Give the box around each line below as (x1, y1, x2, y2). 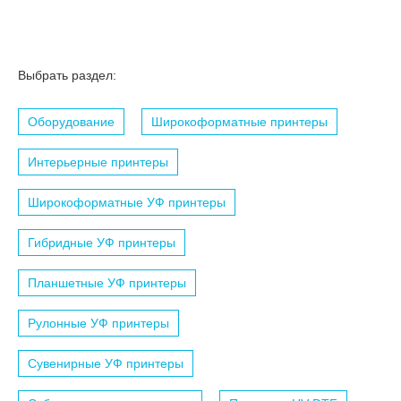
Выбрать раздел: (18, 67, 116, 82)
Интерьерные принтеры (28, 154, 168, 169)
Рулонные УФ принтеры (28, 315, 169, 330)
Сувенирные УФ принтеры (28, 355, 183, 371)
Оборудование (28, 114, 115, 129)
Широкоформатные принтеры (151, 114, 328, 129)
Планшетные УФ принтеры (28, 275, 186, 290)
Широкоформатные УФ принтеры (28, 194, 226, 209)
